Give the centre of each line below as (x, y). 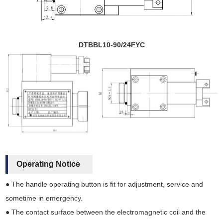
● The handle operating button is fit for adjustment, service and (104, 184)
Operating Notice (49, 164)
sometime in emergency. (44, 198)
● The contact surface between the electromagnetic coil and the (105, 212)
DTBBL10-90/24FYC (111, 45)
